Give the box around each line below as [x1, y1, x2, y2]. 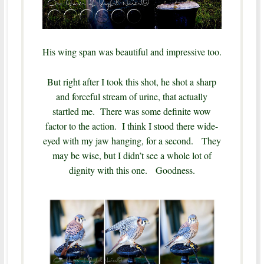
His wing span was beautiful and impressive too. [42, 45, 222, 58]
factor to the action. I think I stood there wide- [45, 120, 219, 133]
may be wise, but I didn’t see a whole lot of [52, 149, 212, 162]
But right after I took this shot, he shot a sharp [47, 75, 217, 88]
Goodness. [155, 164, 195, 177]
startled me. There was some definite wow [52, 105, 212, 118]
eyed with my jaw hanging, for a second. [42, 134, 202, 147]
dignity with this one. [68, 164, 156, 177]
